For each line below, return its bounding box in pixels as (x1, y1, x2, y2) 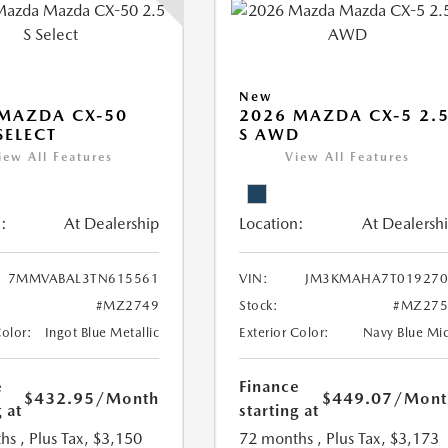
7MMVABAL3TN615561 (7, 271, 160, 286)
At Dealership (64, 214, 160, 233)
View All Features (285, 150, 411, 164)
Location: (239, 214, 305, 233)
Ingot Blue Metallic (44, 325, 160, 340)
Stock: (239, 298, 279, 313)
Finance (239, 377, 301, 396)
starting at (239, 401, 320, 420)
